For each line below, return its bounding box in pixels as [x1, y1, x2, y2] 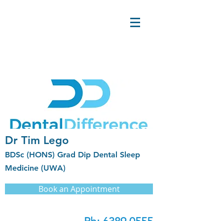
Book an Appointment [38, 184, 120, 194]
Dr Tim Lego [5, 134, 69, 147]
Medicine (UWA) [5, 163, 66, 173]
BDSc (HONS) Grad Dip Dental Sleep [5, 150, 140, 159]
